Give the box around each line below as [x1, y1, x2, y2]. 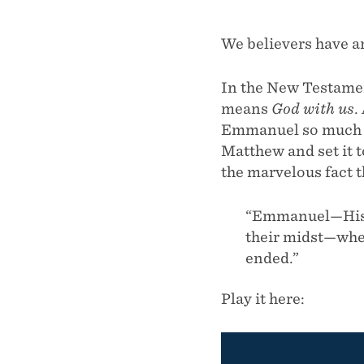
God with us [271, 100, 354, 117]
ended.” [245, 249, 299, 266]
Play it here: [221, 290, 305, 307]
